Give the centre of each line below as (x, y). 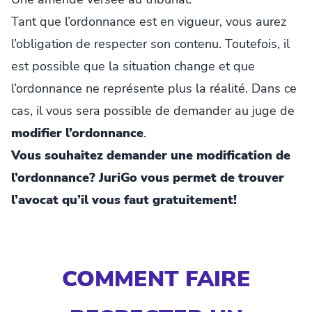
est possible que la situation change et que (133, 66)
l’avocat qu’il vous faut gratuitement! (124, 200)
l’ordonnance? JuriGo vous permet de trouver (148, 177)
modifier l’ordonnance (77, 133)
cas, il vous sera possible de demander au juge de (153, 110)
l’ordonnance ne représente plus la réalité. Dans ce (154, 88)
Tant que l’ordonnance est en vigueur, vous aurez (149, 21)
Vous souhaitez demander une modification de (151, 155)
